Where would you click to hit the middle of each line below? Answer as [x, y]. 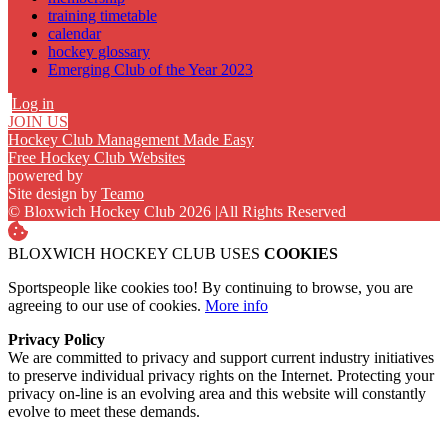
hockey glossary [99, 51]
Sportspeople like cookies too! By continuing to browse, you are [210, 287]
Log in [33, 103]
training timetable [102, 15]
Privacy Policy [56, 339]
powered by [45, 175]
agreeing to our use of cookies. [106, 305]
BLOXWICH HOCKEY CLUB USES [136, 253]
